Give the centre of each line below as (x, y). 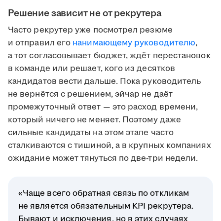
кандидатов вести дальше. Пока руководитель (105, 82)
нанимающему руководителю (134, 43)
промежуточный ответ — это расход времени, (103, 107)
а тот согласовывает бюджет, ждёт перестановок (109, 56)
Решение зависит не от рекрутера (85, 14)
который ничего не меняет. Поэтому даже (95, 120)
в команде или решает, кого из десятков (92, 69)
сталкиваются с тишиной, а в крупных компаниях (110, 146)
